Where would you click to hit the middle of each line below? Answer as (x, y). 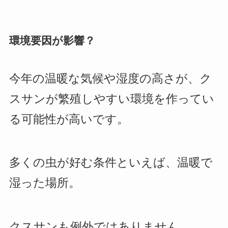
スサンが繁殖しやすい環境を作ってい (111, 99)
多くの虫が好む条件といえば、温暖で (111, 163)
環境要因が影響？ (52, 40)
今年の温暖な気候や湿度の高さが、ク (110, 79)
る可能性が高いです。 (69, 120)
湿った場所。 (45, 183)
